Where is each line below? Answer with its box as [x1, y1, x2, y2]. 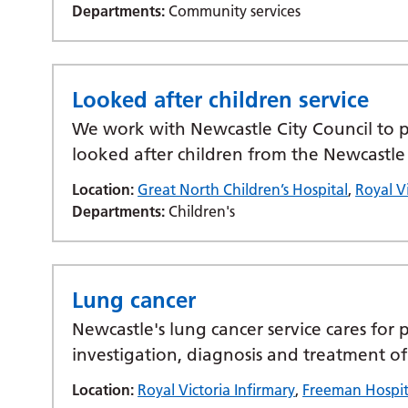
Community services [165, 2, 301, 20]
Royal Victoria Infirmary [138, 381, 296, 399]
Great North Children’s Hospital [138, 180, 349, 199]
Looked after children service [72, 87, 370, 113]
